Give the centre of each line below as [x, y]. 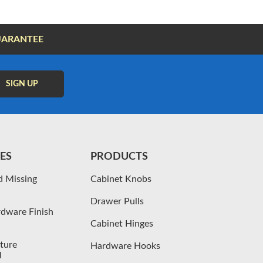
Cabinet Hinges [122, 223]
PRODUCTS [119, 156]
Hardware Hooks [126, 246]
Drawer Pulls [117, 201]
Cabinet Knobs [121, 179]
